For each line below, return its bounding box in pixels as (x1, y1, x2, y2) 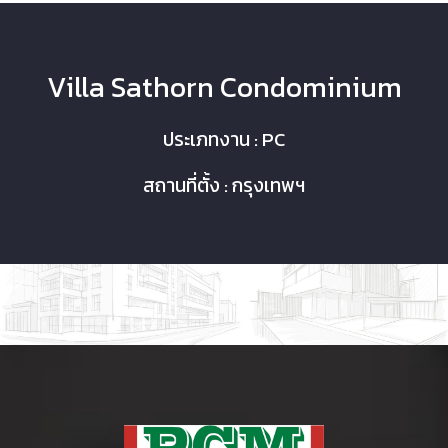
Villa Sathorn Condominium (46, 66, 402, 108)
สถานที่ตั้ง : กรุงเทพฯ (143, 171, 305, 200)
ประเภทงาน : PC (163, 125, 285, 154)
